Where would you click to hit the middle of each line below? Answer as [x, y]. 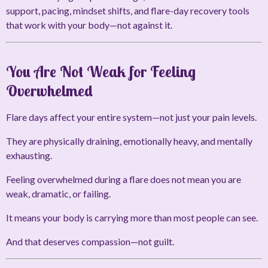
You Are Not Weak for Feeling [101, 72]
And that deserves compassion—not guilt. [90, 242]
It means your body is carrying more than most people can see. [132, 218]
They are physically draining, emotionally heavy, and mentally [129, 141]
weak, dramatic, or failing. [58, 194]
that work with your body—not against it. [89, 25]
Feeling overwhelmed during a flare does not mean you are [124, 179]
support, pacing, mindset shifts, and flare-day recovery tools [128, 11]
